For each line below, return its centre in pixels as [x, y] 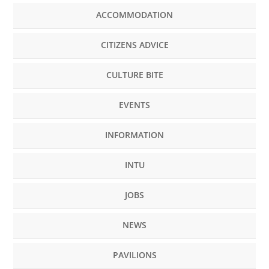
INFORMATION [134, 135]
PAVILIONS [134, 255]
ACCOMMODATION [134, 15]
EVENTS [134, 105]
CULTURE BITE [134, 75]
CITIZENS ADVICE [134, 45]
